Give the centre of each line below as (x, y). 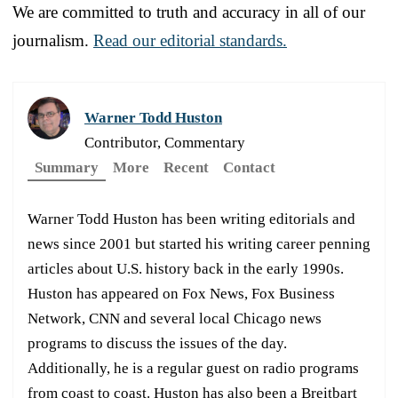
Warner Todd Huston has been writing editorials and (191, 219)
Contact (249, 167)
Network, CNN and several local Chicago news (175, 318)
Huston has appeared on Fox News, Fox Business (181, 293)
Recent (186, 167)
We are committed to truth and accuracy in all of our (189, 12)
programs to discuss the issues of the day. (157, 343)
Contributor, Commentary (165, 142)
